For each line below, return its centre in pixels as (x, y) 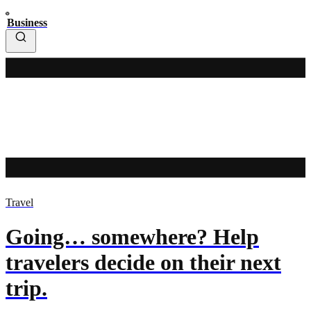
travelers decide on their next (143, 262)
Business (27, 23)
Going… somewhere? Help (132, 236)
